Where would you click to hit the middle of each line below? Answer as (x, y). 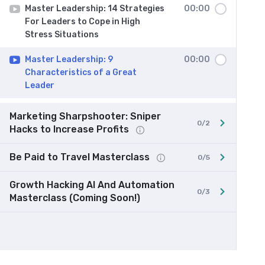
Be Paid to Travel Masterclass (81, 157)
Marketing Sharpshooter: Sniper (85, 116)
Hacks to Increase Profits (70, 129)
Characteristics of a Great (81, 72)
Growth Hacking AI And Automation (92, 185)
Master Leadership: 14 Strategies (95, 9)
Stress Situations (62, 35)
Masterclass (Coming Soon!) (75, 198)
